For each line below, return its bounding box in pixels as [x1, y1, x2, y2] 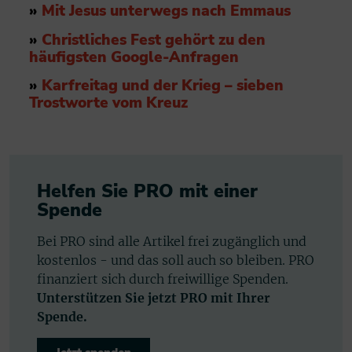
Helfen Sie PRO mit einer [37, 178, 258, 203]
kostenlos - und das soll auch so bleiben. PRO [37, 251, 314, 268]
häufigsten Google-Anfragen [29, 46, 239, 68]
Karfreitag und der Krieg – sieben [42, 75, 284, 97]
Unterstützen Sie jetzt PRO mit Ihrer [37, 289, 270, 306]
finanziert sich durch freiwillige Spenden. [37, 270, 288, 287]
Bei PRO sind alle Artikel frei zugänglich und [37, 233, 306, 249]
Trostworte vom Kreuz [29, 93, 188, 114]
